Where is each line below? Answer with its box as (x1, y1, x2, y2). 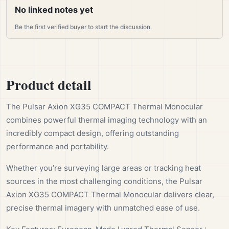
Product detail (6, 75, 91, 95)
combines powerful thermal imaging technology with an (6, 115, 207, 125)
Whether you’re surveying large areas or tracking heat (6, 163, 201, 173)
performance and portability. (6, 142, 109, 152)
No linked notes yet (15, 5, 93, 15)
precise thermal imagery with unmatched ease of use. (6, 203, 200, 213)
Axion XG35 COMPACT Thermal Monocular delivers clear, (6, 190, 214, 200)
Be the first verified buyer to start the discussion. (15, 23, 152, 31)
